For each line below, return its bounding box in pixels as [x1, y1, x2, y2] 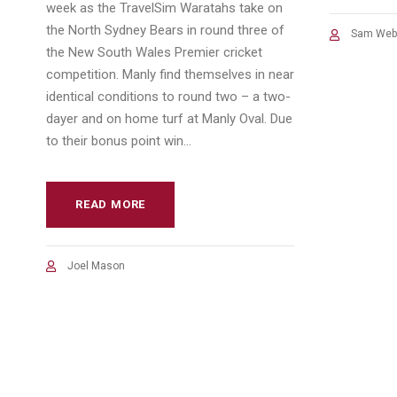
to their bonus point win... [46, 132, 191, 149]
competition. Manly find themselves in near [46, 66, 294, 82]
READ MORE [75, 197, 146, 211]
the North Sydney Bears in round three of [46, 21, 284, 38]
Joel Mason [67, 259, 125, 272]
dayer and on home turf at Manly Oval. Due [46, 110, 292, 127]
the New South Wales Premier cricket [46, 43, 262, 60]
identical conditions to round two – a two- [46, 88, 291, 105]
